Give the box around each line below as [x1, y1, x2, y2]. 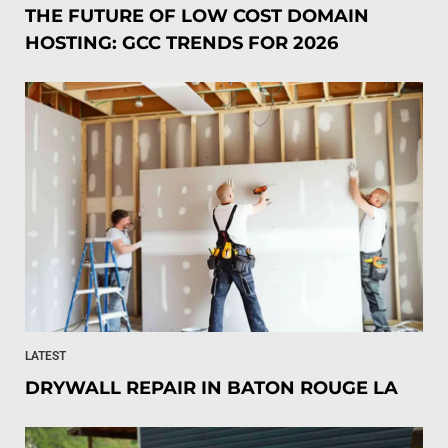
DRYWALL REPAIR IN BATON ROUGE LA [25, 376, 403, 399]
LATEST [25, 348, 66, 363]
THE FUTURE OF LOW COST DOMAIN [25, 4, 369, 27]
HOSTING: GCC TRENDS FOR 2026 [25, 31, 338, 54]
